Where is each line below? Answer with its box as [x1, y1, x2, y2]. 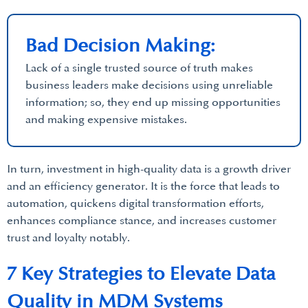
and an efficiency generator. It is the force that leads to [7, 179, 280, 193]
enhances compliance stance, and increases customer [7, 214, 276, 228]
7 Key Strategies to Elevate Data [7, 263, 276, 285]
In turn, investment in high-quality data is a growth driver [7, 162, 291, 176]
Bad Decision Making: [25, 34, 215, 57]
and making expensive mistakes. [25, 113, 187, 126]
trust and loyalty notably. [7, 231, 130, 245]
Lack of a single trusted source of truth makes [25, 61, 253, 75]
